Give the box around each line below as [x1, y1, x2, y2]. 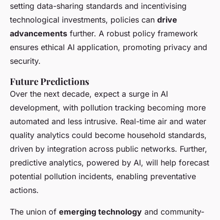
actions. [10, 185, 39, 195]
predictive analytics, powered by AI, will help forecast [10, 158, 209, 168]
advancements [10, 28, 67, 39]
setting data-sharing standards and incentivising [10, 1, 187, 11]
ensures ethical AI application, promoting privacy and [10, 42, 207, 53]
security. [10, 56, 41, 66]
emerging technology [59, 207, 142, 217]
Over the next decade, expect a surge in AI [10, 89, 168, 99]
